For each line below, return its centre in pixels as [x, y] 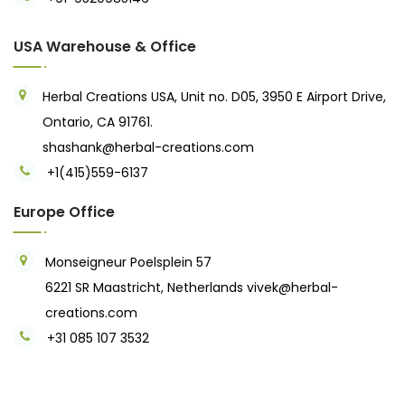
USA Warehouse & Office [105, 46]
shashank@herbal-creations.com [148, 147]
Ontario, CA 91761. [97, 122]
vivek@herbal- [292, 287]
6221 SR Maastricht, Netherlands [146, 287]
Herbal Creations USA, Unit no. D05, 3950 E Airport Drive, [214, 96]
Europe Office [64, 212]
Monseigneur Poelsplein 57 [128, 262]
